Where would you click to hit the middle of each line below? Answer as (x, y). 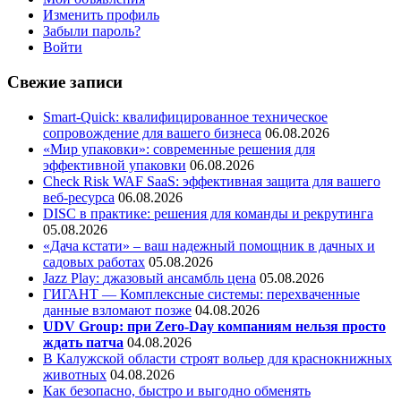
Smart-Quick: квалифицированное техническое (185, 116)
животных (75, 374)
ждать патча (83, 342)
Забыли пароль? (92, 31)
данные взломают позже (117, 310)
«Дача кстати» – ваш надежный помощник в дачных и (209, 245)
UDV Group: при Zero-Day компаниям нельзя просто (214, 326)
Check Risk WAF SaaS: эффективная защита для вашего (212, 181)
